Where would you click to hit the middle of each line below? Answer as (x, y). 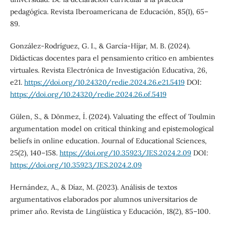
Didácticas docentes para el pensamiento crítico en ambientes (111, 58)
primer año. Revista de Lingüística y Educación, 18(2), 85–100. (110, 211)
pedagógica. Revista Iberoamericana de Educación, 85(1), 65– (109, 11)
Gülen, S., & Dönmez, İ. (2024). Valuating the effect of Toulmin (112, 116)
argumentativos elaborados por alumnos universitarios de (104, 199)
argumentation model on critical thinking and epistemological (112, 128)
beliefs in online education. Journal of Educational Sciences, (108, 140)
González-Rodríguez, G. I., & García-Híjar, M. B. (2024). (100, 46)
